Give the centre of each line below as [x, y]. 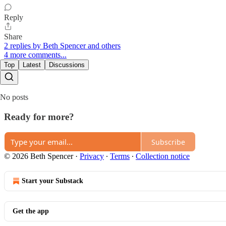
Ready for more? [39, 117]
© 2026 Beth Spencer [39, 156]
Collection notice [163, 156]
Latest [32, 65]
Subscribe [168, 142]
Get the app [31, 211]
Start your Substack [52, 181]
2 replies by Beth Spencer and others [62, 45]
